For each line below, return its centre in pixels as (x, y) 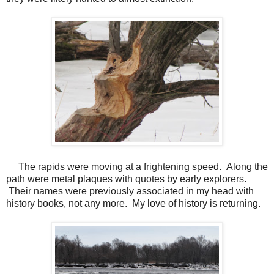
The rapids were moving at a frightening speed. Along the (137, 167)
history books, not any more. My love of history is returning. (133, 204)
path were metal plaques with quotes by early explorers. (126, 179)
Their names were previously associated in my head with (130, 191)
